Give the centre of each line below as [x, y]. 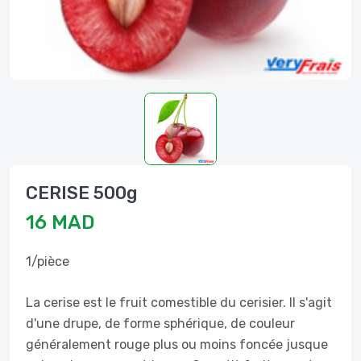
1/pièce [48, 261]
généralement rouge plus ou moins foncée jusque [177, 344]
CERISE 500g [81, 193]
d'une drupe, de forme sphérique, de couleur [160, 324]
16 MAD [60, 222]
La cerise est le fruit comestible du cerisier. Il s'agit [179, 303]
